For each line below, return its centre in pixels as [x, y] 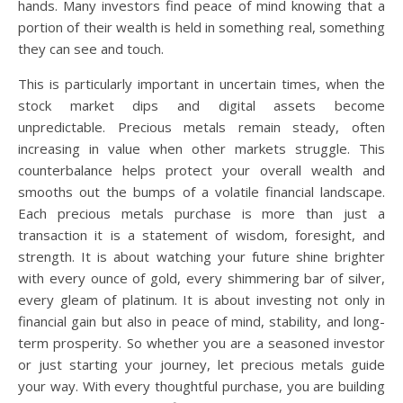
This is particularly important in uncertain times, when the [201, 84]
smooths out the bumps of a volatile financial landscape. [201, 192]
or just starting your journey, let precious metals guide [201, 365]
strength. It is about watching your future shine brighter [201, 257]
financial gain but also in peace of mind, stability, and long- [201, 322]
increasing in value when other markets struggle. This [201, 149]
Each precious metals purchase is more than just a [201, 214]
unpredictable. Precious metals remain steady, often [201, 127]
